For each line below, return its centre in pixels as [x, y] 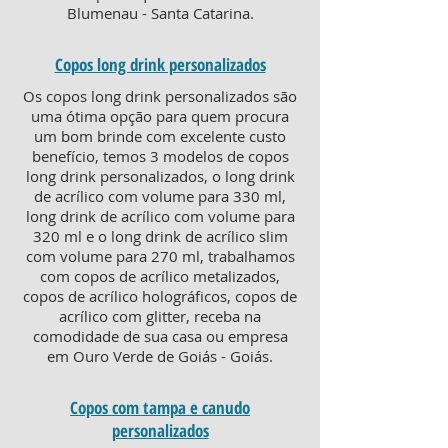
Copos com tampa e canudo [160, 407]
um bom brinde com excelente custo [160, 136]
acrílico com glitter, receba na [160, 316]
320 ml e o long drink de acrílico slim [160, 236]
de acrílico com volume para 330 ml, [160, 196]
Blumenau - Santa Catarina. [160, 13]
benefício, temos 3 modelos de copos [160, 156]
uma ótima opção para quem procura [160, 116]
